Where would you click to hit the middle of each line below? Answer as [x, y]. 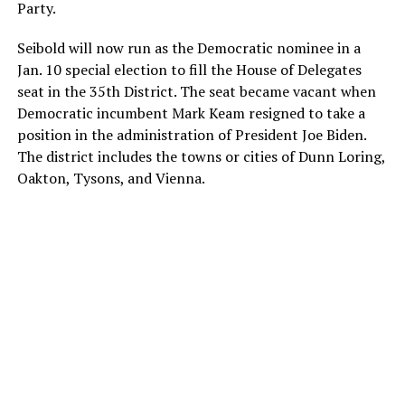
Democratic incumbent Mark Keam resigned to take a [191, 113]
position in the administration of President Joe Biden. [191, 135]
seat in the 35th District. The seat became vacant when [196, 92]
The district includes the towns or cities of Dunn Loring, [201, 157]
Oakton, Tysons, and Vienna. [111, 179]
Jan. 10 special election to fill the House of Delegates [189, 70]
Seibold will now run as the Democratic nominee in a [188, 48]
